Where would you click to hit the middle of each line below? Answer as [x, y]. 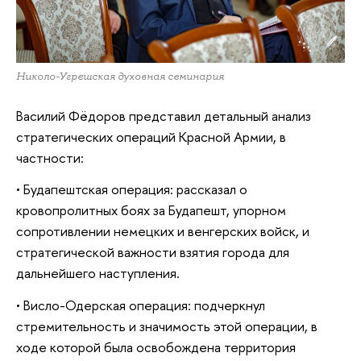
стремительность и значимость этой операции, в [167, 326]
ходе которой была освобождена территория [156, 346]
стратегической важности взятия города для [153, 252]
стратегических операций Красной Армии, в [151, 136]
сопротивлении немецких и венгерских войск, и [163, 231]
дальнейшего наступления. [98, 273]
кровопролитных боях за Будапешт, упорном [151, 210]
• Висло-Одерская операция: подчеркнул [141, 305]
